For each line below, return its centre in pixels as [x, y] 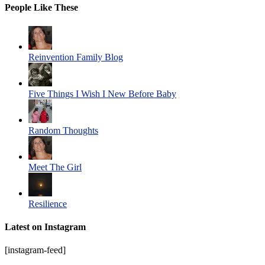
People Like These [41, 8]
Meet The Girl [55, 167]
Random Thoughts [63, 130]
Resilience [48, 203]
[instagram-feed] [35, 250]
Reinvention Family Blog [76, 57]
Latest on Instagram [45, 227]
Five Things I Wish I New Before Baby [102, 93]
